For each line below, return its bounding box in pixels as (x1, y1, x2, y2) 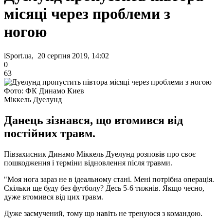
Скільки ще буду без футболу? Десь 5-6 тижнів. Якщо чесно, (4, 183, 204, 192)
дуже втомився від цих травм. (4, 192, 103, 201)
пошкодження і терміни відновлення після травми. (4, 158, 172, 167)
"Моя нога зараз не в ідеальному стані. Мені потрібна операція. (4, 175, 214, 183)
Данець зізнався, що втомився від (4, 113, 183, 127)
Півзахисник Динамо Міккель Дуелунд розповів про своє (4, 149, 196, 158)
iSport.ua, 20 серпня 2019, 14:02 (4, 51, 109, 60)
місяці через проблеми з (4, 5, 170, 23)
